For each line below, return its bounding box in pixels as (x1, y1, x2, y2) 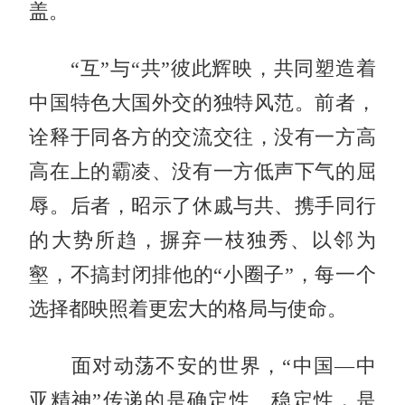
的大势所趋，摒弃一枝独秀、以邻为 (29, 229, 376, 251)
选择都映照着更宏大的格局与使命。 (29, 297, 348, 320)
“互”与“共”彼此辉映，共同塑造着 (29, 57, 376, 80)
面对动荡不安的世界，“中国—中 (29, 354, 376, 377)
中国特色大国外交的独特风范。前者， (29, 91, 376, 114)
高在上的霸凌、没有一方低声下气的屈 (29, 160, 376, 183)
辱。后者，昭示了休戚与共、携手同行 (29, 194, 376, 217)
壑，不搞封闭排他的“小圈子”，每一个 (29, 263, 376, 286)
